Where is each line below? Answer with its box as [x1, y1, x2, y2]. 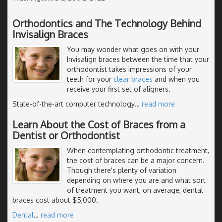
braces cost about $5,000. [12, 195, 98, 204]
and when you [153, 74, 200, 83]
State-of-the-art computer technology [12, 99, 135, 108]
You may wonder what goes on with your [67, 45, 199, 54]
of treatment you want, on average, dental [67, 185, 203, 194]
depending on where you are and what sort [67, 175, 206, 184]
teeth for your [67, 74, 113, 83]
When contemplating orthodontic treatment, [67, 146, 209, 155]
